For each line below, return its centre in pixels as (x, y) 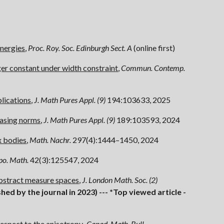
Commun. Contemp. (153, 68)
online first (154, 48)
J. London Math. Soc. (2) (120, 180)
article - (171, 192)
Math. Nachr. (50, 140)
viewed (143, 192)
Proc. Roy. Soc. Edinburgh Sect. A (80, 48)
